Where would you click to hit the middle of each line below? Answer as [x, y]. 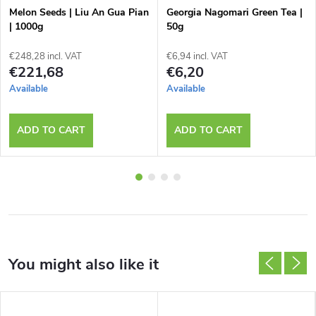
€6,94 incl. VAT [197, 56]
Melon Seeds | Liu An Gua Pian [79, 12]
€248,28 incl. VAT [45, 56]
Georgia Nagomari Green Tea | [235, 12]
